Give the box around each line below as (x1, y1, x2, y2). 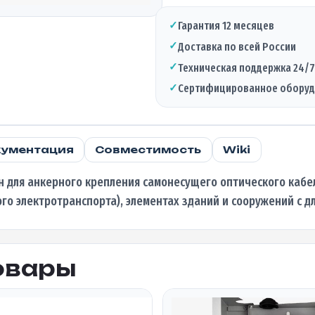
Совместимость (95, 143, 202, 156)
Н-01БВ (155, 27, 188, 41)
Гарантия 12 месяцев (177, 19, 274, 33)
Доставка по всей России (177, 39, 296, 53)
